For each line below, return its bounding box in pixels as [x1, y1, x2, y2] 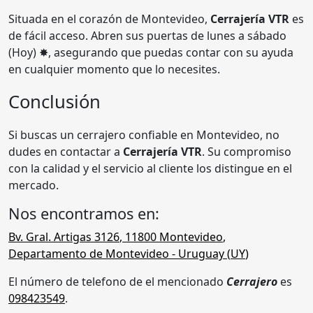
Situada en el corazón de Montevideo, [8, 10, 210, 27]
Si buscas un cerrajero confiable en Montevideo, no [8, 126, 279, 143]
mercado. [8, 177, 59, 193]
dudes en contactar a [8, 143, 123, 159]
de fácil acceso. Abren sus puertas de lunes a [8, 27, 247, 43]
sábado [247, 27, 286, 43]
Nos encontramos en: [8, 203, 159, 224]
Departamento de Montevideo [8, 245, 169, 261]
